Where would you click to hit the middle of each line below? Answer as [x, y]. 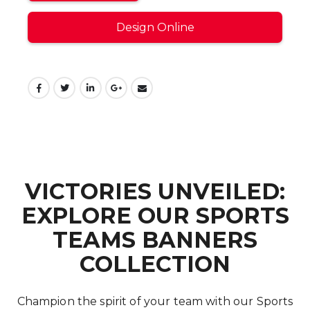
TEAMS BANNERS [155, 240]
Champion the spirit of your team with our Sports [155, 302]
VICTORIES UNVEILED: [155, 192]
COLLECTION [155, 264]
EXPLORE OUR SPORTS [155, 216]
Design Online [155, 28]
